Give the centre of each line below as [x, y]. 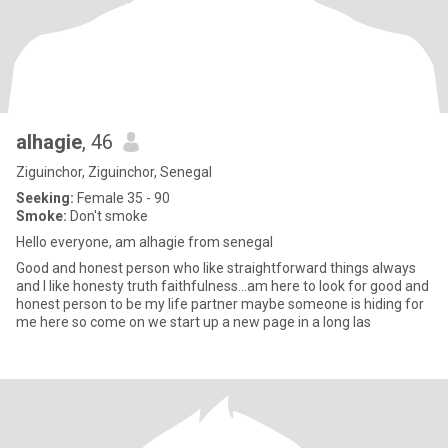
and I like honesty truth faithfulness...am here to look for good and [222, 286]
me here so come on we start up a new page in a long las [193, 322]
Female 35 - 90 [122, 198]
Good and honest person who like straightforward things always [216, 268]
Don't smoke [107, 216]
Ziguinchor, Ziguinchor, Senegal [114, 172]
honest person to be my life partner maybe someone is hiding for [220, 304]
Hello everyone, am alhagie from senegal [144, 242]
